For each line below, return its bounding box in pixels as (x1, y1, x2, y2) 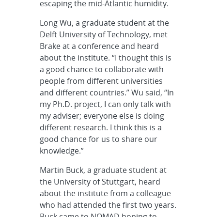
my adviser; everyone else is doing (39, 110, 164, 121)
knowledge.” (39, 145, 84, 156)
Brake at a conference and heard (39, 40, 159, 51)
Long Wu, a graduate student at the (39, 17, 169, 28)
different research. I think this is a (39, 122, 162, 133)
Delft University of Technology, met (39, 29, 168, 40)
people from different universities (39, 75, 163, 86)
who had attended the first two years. (39, 199, 176, 210)
